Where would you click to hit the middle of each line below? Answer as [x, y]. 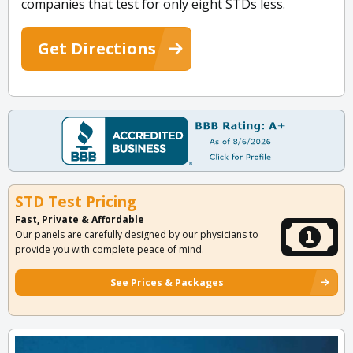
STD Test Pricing [76, 202]
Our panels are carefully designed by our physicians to [137, 235]
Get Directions [97, 49]
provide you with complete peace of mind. [110, 250]
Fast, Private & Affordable [80, 220]
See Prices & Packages [167, 283]
